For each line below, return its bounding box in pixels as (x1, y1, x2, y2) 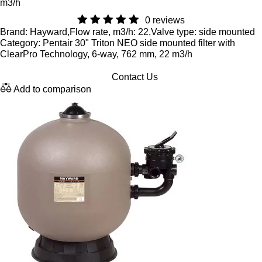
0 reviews (145, 15, 185, 25)
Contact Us (111, 72, 158, 82)
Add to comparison (13, 84, 91, 94)
